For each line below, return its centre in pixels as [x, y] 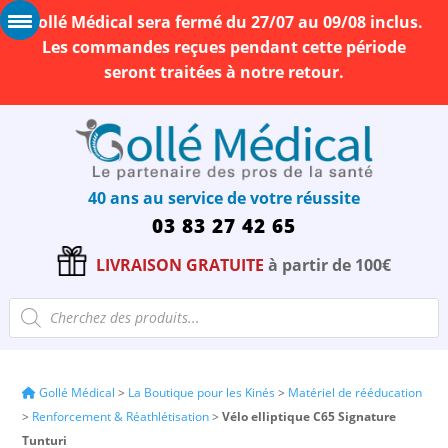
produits [40, 336]
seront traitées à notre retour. [224, 72]
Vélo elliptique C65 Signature [309, 416]
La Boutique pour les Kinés [202, 392]
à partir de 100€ [327, 264]
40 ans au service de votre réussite [223, 197]
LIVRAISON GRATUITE [179, 264]
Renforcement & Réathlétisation [121, 416]
